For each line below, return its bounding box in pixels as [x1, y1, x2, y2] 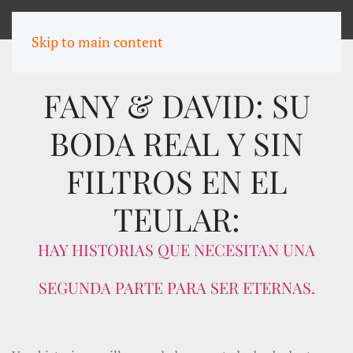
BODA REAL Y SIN [50, 122, 303, 164]
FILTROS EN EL [65, 160, 288, 202]
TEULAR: [113, 198, 240, 240]
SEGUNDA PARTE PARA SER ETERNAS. [38, 277, 315, 298]
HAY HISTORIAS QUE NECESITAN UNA [38, 239, 315, 260]
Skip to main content [32, 32, 163, 51]
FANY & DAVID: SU [43, 84, 310, 126]
